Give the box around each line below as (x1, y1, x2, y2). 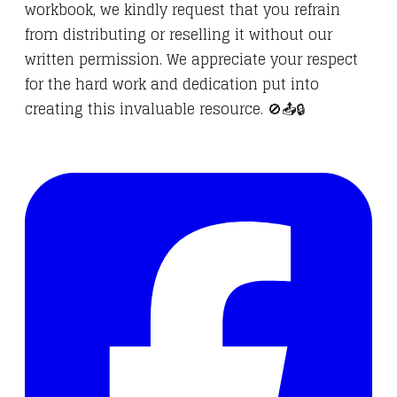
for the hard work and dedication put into (25, 72, 319, 97)
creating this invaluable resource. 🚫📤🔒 (25, 97, 305, 122)
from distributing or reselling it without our (25, 22, 332, 48)
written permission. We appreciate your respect (25, 47, 358, 73)
